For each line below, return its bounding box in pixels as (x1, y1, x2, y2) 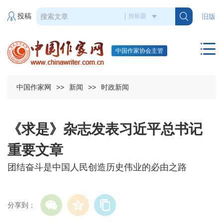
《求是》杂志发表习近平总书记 (7, 121, 203, 137)
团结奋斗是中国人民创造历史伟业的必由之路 (7, 162, 187, 173)
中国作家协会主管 (115, 47, 163, 54)
